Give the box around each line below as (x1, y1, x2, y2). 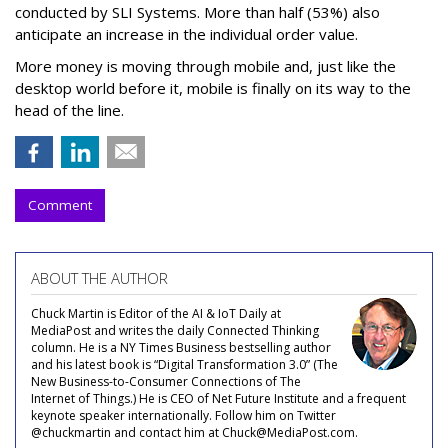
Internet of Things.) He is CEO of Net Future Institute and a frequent (31, 389, 406, 407)
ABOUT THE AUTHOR (31, 267, 168, 288)
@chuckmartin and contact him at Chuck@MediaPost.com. (31, 423, 358, 441)
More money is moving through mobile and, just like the (15, 55, 396, 76)
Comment (28, 195, 92, 214)
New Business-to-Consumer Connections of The (31, 372, 301, 390)
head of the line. (15, 99, 124, 120)
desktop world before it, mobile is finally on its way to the (15, 77, 411, 98)
